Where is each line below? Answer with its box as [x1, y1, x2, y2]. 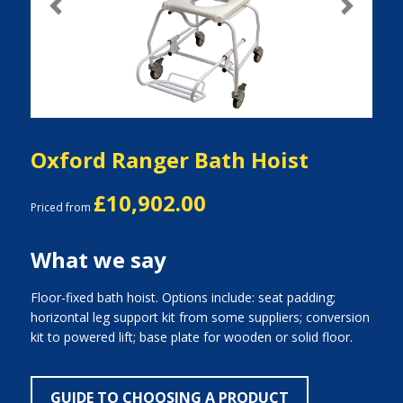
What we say [30, 245, 166, 274]
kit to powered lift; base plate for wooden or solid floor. [30, 328, 353, 345]
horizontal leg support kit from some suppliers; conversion [30, 309, 370, 326]
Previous [54, 4, 105, 22]
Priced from [30, 200, 94, 215]
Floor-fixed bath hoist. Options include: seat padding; [30, 289, 336, 306]
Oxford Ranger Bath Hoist [30, 145, 309, 175]
